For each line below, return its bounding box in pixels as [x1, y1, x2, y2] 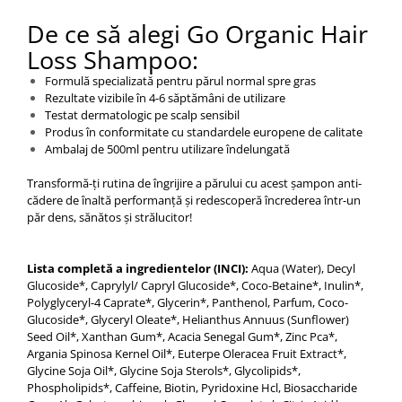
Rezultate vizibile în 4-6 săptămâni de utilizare [45, 90, 285, 107]
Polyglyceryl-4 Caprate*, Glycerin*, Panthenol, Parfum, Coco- [27, 294, 348, 311]
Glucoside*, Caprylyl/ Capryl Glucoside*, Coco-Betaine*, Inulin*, [27, 277, 363, 294]
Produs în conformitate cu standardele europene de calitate [45, 124, 363, 141]
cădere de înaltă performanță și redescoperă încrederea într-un [27, 192, 361, 209]
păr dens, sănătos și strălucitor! [27, 209, 192, 226]
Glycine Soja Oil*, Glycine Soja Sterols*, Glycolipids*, [27, 363, 301, 380]
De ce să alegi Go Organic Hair [27, 17, 368, 51]
